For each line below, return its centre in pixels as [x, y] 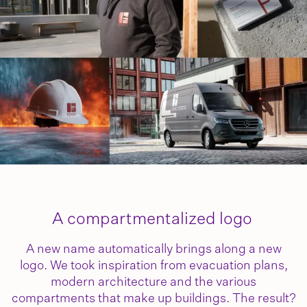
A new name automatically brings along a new [153, 250]
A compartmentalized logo [153, 220]
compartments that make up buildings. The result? [153, 299]
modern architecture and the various [153, 283]
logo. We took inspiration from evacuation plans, [153, 266]
